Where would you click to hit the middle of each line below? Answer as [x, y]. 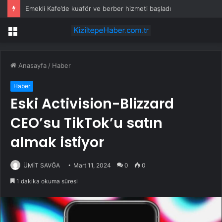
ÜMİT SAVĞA [42, 166]
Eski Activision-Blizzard [92, 104]
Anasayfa [31, 66]
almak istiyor [57, 143]
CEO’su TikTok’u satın [86, 123]
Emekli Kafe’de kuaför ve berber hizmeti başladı [98, 8]
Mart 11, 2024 [92, 166]
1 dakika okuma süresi [46, 181]
